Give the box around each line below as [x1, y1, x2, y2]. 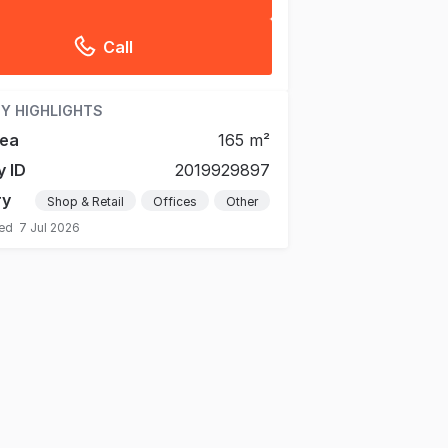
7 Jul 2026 [19, 219, 80, 235]
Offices [153, 193, 197, 209]
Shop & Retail [47, 193, 124, 209]
